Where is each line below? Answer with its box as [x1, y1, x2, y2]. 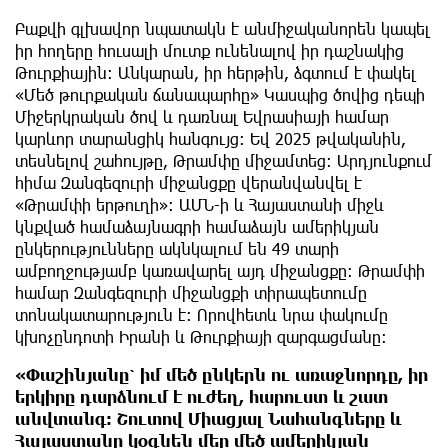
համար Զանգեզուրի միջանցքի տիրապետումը [15, 283, 367, 303]
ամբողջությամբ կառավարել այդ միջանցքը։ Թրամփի [15, 261, 425, 281]
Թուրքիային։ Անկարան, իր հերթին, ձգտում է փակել [15, 63, 416, 83]
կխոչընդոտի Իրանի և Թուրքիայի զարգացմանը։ [15, 327, 387, 347]
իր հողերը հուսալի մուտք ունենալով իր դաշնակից [15, 41, 404, 61]
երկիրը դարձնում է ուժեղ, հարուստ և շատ [15, 387, 388, 407]
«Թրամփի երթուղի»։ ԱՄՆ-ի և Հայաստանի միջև [15, 195, 384, 215]
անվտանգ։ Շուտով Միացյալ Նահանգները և [15, 409, 401, 429]
